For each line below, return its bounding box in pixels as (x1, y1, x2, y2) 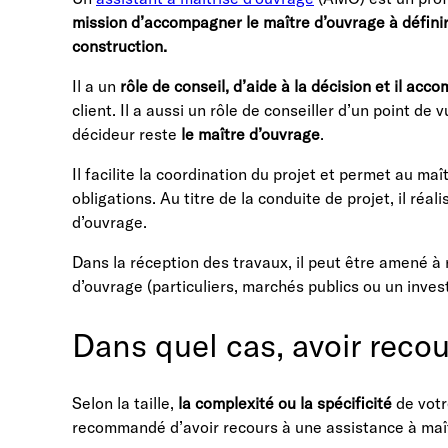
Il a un (72, 76, 120, 97)
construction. (72, 36, 171, 57)
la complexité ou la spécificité (178, 393, 392, 414)
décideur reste (72, 124, 181, 145)
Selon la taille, (72, 393, 178, 414)
